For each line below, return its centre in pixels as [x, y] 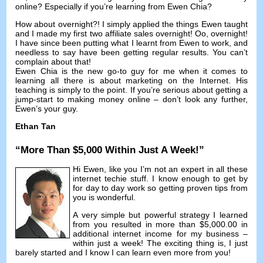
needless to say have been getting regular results [111, 53]
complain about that [52, 62]
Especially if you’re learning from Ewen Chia [126, 7]
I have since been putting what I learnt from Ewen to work [122, 43]
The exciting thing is [185, 243]
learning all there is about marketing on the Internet [122, 81]
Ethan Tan [36, 127]
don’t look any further [204, 100]
